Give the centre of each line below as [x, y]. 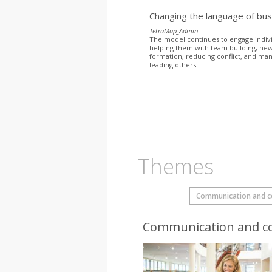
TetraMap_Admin [174, 30]
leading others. [174, 64]
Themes [175, 166]
